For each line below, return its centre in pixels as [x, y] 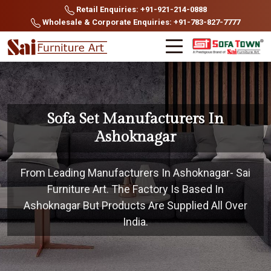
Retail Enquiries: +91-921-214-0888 [140, 9]
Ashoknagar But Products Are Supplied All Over [135, 205]
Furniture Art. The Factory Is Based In [135, 189]
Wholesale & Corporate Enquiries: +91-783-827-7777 [140, 22]
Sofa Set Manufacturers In [135, 119]
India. [135, 222]
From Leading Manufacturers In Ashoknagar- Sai [135, 173]
